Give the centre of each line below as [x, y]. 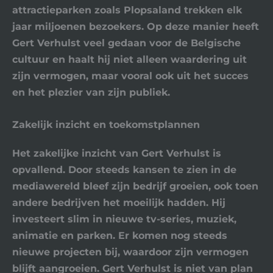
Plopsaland [152, 10]
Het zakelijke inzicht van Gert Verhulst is [117, 153]
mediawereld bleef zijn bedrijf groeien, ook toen [135, 186]
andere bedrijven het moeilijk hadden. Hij [119, 203]
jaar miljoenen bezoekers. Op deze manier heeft [136, 27]
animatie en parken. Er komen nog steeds [120, 236]
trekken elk [211, 10]
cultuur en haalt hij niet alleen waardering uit [129, 59]
